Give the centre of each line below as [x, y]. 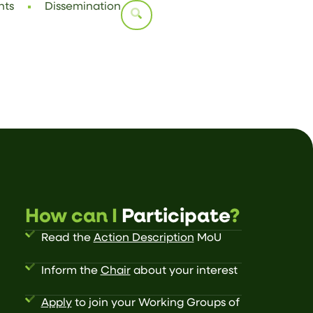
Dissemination [83, 7]
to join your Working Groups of [155, 304]
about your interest [184, 271]
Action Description [144, 239]
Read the [67, 239]
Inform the [71, 271]
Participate [176, 218]
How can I [73, 218]
